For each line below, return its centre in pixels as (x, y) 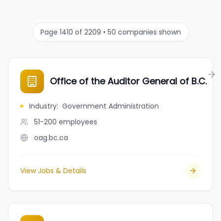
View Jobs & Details (53, 171)
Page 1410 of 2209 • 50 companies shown (110, 32)
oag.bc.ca (51, 138)
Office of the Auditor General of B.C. (128, 81)
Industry (43, 106)
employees (78, 122)
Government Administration (110, 106)
